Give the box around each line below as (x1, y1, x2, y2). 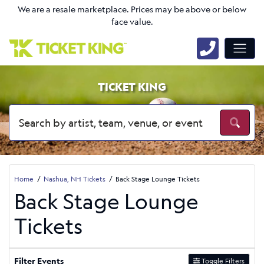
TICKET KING (98, 80, 166, 94)
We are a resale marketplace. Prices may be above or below (18, 4, 246, 15)
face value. (111, 16, 153, 28)
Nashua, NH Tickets (44, 174, 105, 183)
